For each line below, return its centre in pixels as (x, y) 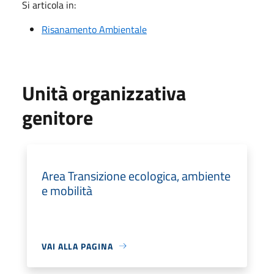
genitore (57, 117)
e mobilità (67, 190)
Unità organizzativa (104, 93)
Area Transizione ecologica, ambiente (136, 176)
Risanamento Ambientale (94, 29)
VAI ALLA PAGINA (77, 246)
